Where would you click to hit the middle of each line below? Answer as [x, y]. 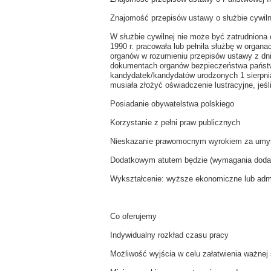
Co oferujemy [133, 216]
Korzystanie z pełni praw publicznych [175, 122]
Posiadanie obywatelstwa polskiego [172, 104]
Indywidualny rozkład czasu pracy [169, 235]
